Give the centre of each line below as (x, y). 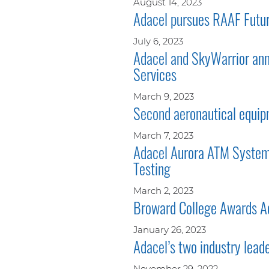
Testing (152, 168)
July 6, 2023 (158, 41)
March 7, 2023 (163, 135)
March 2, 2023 (163, 190)
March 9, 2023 (164, 96)
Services (155, 74)
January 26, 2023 (170, 229)
